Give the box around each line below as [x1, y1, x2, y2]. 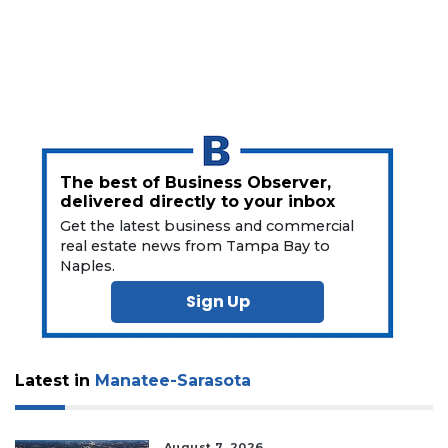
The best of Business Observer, [60, 172, 332, 192]
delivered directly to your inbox [60, 191, 336, 211]
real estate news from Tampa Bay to [60, 236, 331, 255]
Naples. [60, 256, 116, 275]
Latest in [15, 370, 95, 390]
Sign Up [185, 289, 250, 313]
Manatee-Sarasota [95, 370, 251, 390]
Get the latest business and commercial [60, 216, 355, 235]
